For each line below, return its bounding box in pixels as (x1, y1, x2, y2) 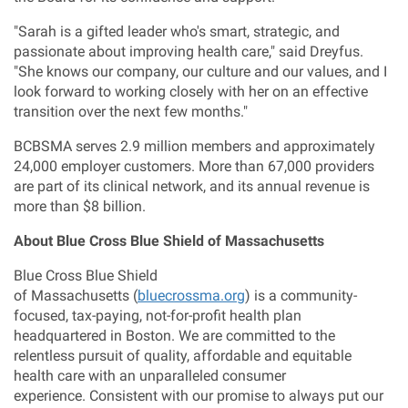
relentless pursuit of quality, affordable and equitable (14, 347, 352, 364)
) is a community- (245, 287, 357, 304)
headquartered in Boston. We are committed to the (14, 327, 335, 344)
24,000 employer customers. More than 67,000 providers (14, 158, 374, 175)
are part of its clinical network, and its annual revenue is (14, 178, 370, 195)
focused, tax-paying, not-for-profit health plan (14, 307, 301, 324)
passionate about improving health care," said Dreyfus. (14, 43, 363, 60)
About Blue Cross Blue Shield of (14, 232, 225, 250)
